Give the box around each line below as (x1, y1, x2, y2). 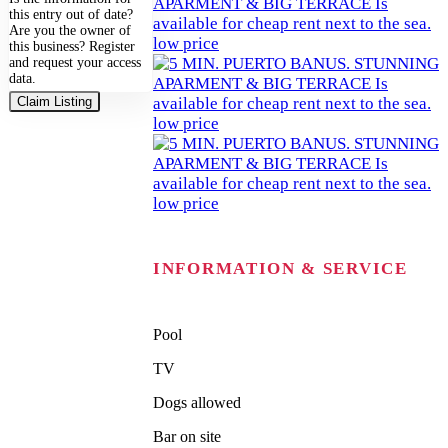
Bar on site (153, 427, 221, 445)
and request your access (9, 54, 141, 70)
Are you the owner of (9, 22, 131, 38)
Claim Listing (17, 93, 92, 109)
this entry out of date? (9, 6, 133, 22)
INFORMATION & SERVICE (153, 258, 408, 278)
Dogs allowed (153, 393, 241, 411)
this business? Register (9, 38, 135, 54)
